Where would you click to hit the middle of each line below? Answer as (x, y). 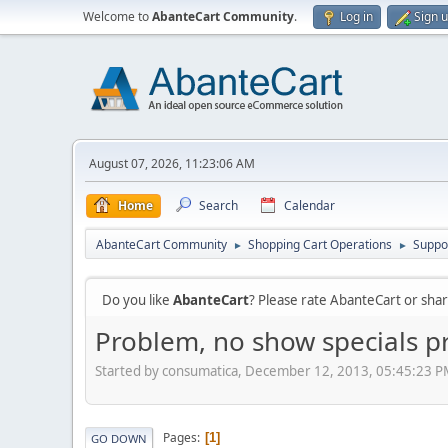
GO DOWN (119, 438)
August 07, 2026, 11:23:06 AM (172, 163)
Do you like (137, 300)
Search (218, 205)
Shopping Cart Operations (320, 244)
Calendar (309, 205)
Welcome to (117, 16)
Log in (356, 16)
